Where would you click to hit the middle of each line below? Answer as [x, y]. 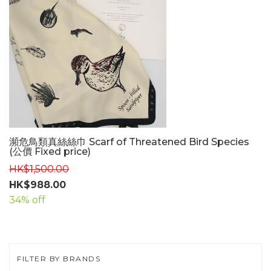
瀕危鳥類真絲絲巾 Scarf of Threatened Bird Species [129, 142]
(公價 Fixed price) [50, 151]
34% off [27, 200]
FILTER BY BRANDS [59, 258]
